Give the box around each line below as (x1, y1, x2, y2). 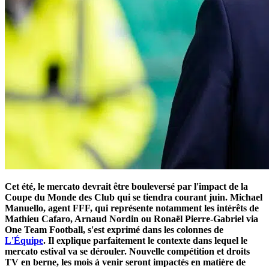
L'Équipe (5, 235, 43, 246)
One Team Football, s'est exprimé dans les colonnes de (5, 224, 223, 235)
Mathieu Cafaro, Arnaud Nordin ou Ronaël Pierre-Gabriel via (5, 213, 258, 224)
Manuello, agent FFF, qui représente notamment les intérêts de (5, 202, 259, 213)
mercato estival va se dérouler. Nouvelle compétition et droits (5, 246, 250, 256)
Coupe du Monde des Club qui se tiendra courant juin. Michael (5, 192, 262, 202)
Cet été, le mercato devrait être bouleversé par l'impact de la (5, 181, 248, 192)
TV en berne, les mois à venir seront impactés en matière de (5, 256, 246, 267)
